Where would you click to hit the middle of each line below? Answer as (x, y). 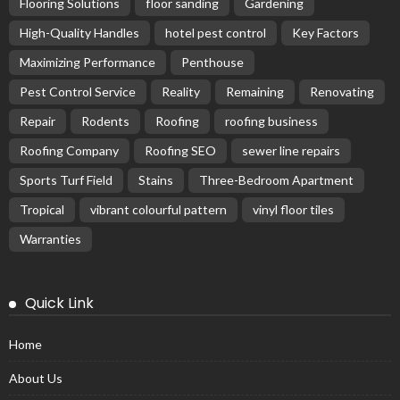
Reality (181, 92)
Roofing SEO (180, 151)
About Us (36, 379)
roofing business (271, 121)
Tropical (42, 210)
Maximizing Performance (87, 62)
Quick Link (59, 304)
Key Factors (325, 33)
